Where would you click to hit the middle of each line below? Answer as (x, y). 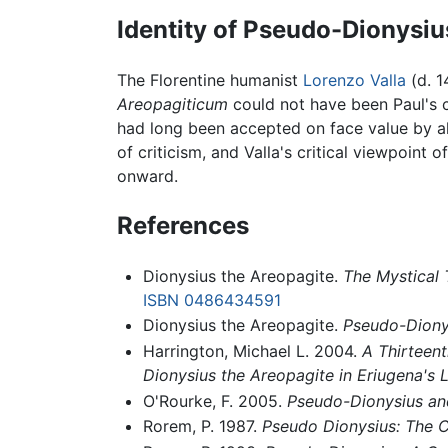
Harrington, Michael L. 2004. (252, 350)
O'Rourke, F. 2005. (214, 400)
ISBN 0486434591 (211, 299)
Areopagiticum (172, 103)
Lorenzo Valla (354, 79)
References (183, 225)
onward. (147, 175)
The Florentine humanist (210, 79)
